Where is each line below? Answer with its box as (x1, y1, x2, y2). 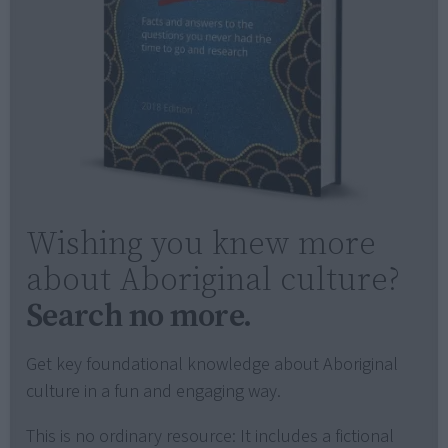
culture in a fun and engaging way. (26, 379, 281, 405)
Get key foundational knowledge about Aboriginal (26, 352, 398, 378)
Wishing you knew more (26, 221, 376, 266)
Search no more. (26, 293, 252, 338)
